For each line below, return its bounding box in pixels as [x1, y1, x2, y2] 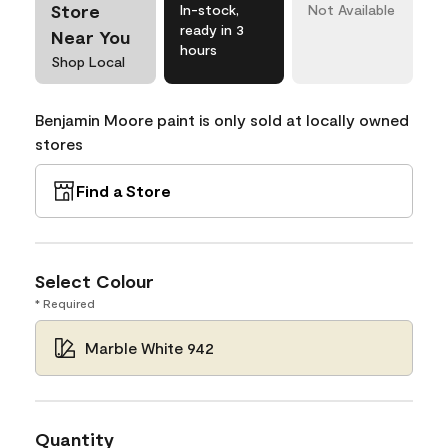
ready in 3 [179, 20, 244, 38]
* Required [35, 295, 95, 310]
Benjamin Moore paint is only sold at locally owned [35, 109, 409, 129]
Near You [51, 25, 130, 48]
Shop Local [51, 52, 125, 70]
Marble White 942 [85, 337, 214, 357]
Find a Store [76, 180, 171, 200]
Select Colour [35, 269, 154, 292]
